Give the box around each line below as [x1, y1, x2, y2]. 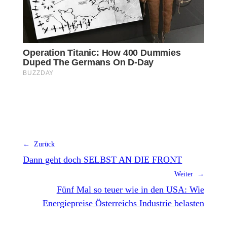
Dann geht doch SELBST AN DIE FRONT [23, 154, 182, 165]
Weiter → [174, 170, 204, 178]
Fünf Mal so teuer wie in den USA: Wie [56, 184, 204, 195]
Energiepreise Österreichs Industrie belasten [42, 198, 204, 208]
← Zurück [23, 140, 55, 148]
